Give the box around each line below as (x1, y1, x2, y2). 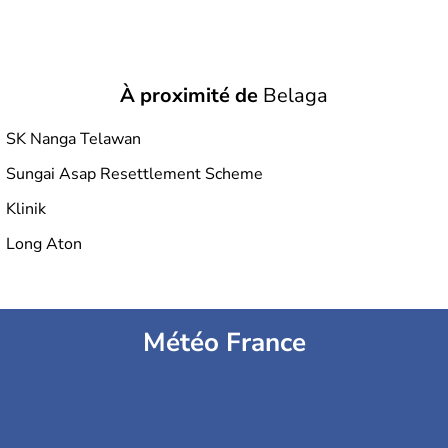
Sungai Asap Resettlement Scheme (6, 163, 263, 185)
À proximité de (120, 82, 258, 109)
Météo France (142, 325, 306, 360)
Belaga (258, 82, 328, 109)
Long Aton (6, 233, 82, 255)
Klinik (6, 198, 46, 220)
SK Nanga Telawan (6, 128, 141, 150)
